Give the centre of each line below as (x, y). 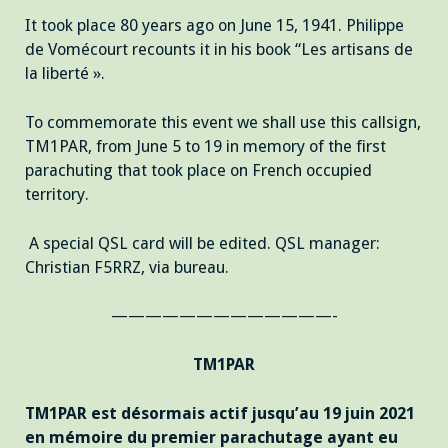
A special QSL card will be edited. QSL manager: (202, 243)
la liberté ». (65, 74)
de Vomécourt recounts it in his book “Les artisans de (219, 50)
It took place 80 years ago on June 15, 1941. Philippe (214, 26)
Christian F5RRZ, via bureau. (127, 267)
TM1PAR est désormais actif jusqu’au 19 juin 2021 (220, 413)
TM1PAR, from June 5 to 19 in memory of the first (205, 146)
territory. (57, 194)
